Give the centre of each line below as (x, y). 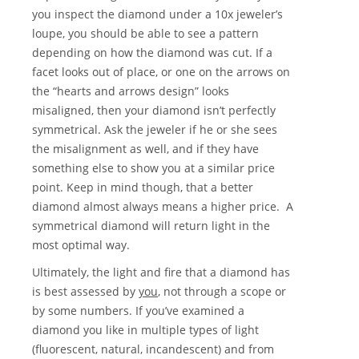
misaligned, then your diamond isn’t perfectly (154, 111)
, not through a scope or (222, 292)
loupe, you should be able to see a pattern (145, 34)
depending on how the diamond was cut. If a (152, 53)
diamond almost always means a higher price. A (163, 207)
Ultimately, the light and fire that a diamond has (161, 272)
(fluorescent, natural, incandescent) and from (153, 349)
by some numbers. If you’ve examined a (138, 311)
